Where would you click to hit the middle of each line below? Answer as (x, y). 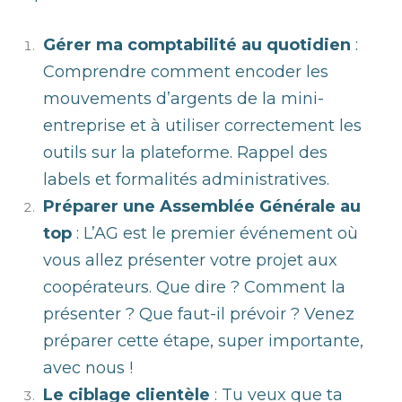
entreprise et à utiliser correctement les (202, 126)
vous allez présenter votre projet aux (190, 261)
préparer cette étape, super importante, (203, 341)
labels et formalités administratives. (188, 180)
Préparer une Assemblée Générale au (202, 207)
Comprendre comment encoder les (186, 72)
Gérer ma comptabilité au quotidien (197, 45)
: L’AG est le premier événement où (215, 234)
